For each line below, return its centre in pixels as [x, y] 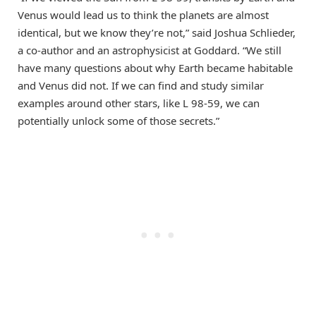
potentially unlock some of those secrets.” [119, 120]
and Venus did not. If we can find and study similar [141, 85]
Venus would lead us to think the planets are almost [143, 14]
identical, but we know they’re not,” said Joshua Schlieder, [157, 32]
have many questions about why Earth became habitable [155, 67]
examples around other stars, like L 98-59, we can [139, 103]
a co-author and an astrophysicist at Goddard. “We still [150, 50]
